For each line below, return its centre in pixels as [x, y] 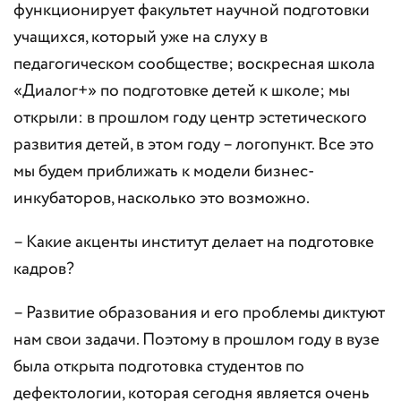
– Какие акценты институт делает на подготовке [194, 243]
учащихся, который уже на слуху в [141, 38]
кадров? [44, 269]
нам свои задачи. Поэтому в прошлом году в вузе [196, 340]
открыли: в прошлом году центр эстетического [190, 118]
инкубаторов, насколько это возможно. [162, 199]
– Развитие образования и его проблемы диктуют [199, 313]
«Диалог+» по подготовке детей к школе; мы [182, 91]
